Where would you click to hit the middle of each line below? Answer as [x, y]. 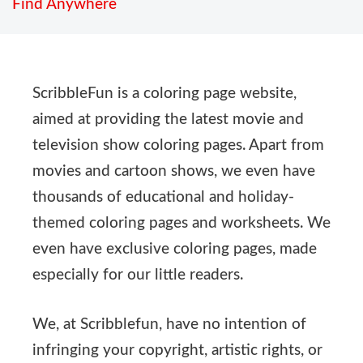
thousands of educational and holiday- [163, 198]
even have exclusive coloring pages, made [175, 250]
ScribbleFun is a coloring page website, [164, 94]
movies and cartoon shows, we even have [174, 172]
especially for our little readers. [138, 275]
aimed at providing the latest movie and [168, 120]
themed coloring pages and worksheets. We [181, 224]
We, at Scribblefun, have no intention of [169, 324]
